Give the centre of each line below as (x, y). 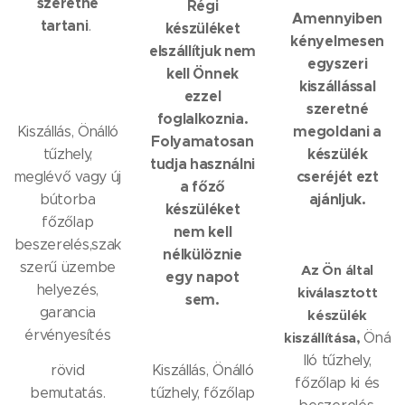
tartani (64, 26)
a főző (202, 187)
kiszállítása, (324, 338)
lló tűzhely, (338, 360)
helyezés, (67, 290)
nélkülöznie (202, 254)
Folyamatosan (202, 141)
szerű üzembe (67, 267)
